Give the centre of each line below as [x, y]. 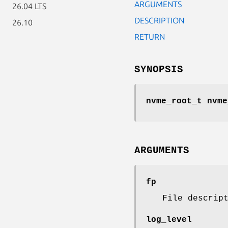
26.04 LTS [29, 6]
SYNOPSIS [159, 69]
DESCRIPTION [159, 20]
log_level [169, 220]
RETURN [150, 36]
